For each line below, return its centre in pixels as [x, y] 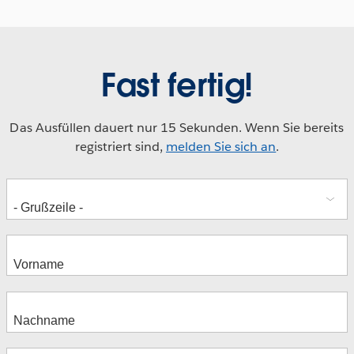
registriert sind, [120, 147]
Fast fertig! [177, 86]
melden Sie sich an [221, 147]
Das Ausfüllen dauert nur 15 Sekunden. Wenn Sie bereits [177, 128]
